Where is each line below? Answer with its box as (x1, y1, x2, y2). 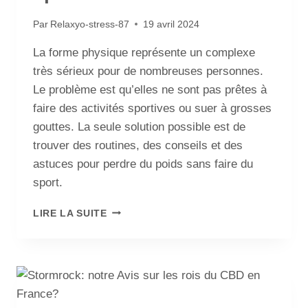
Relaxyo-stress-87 (50, 19, 130, 30)
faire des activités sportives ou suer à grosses (33, 101, 272, 115)
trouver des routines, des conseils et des (33, 138, 243, 152)
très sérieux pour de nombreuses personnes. (33, 64, 263, 78)
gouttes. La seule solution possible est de (33, 120, 245, 133)
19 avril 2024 (143, 19, 200, 30)
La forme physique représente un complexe (33, 45, 255, 59)
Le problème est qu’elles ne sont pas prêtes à (33, 82, 267, 96)
